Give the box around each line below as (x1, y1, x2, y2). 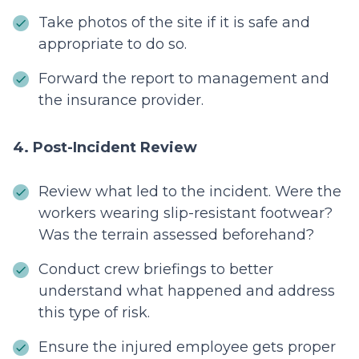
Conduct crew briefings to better (38, 260, 273, 279)
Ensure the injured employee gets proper (38, 338, 336, 357)
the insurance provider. (38, 91, 204, 110)
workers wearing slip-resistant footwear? (38, 204, 333, 223)
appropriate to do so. (38, 35, 187, 54)
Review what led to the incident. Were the (38, 183, 341, 201)
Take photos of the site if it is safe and (38, 14, 310, 32)
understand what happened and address (38, 282, 335, 301)
